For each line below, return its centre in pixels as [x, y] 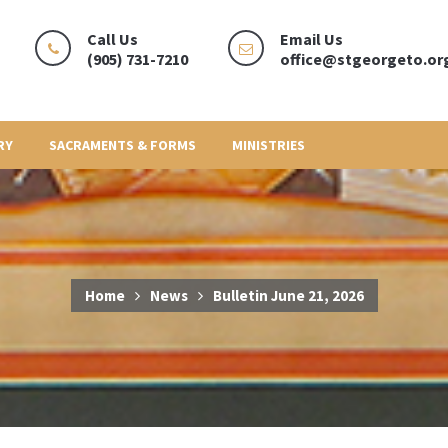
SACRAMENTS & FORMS [122, 144]
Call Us [113, 39]
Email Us [312, 39]
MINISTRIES [268, 144]
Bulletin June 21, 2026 [288, 295]
